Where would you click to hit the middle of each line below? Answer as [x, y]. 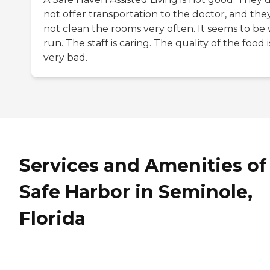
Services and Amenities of [143, 166]
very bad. [65, 58]
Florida [52, 219]
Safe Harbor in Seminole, [136, 192]
